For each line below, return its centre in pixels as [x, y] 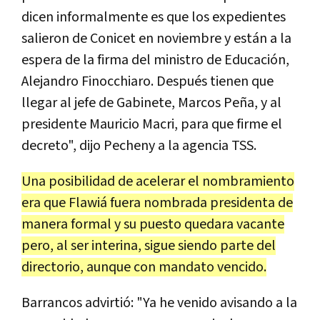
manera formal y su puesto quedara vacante [153, 224]
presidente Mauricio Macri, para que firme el [152, 124]
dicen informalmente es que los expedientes [154, 17]
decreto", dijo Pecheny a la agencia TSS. [139, 145]
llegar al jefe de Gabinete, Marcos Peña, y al [151, 102]
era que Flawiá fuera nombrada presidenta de [157, 202]
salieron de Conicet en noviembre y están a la [156, 38]
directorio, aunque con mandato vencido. [144, 267]
